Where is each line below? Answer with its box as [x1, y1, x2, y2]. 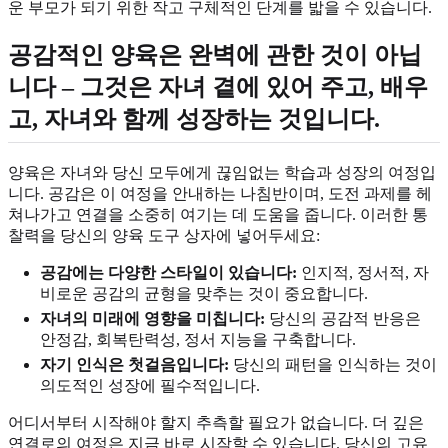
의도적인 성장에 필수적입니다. [40, 377, 260, 395]
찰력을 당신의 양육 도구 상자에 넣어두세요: [8, 227, 320, 245]
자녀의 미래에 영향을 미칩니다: [40, 310, 265, 328]
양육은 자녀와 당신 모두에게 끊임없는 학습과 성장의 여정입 [8, 164, 436, 182]
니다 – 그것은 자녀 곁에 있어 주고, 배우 [8, 74, 428, 101]
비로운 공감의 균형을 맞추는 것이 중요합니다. [40, 285, 368, 303]
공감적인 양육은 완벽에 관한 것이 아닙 [8, 42, 422, 69]
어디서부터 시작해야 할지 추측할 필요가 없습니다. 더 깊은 [8, 414, 424, 432]
